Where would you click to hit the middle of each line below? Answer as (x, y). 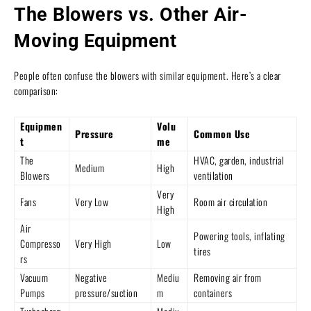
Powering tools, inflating (239, 235)
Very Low (92, 201)
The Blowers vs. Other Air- (131, 14)
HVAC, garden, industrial (239, 160)
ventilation (213, 175)
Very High (93, 243)
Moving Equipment (95, 41)
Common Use (222, 133)
